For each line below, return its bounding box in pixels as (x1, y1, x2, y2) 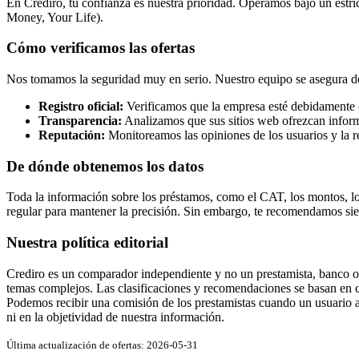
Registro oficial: (38, 99, 123, 113)
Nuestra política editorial (6, 234, 168, 252)
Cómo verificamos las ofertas (6, 39, 195, 57)
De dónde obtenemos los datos (6, 157, 204, 175)
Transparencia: (38, 113, 122, 127)
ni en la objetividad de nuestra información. (6, 309, 224, 324)
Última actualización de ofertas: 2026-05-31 (6, 338, 198, 351)
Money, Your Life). (6, 10, 103, 24)
